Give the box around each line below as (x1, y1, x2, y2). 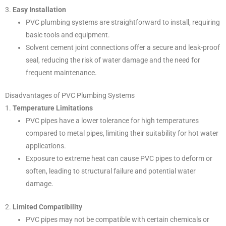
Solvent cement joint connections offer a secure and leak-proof (26, 43, 220, 51)
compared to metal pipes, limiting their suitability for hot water (26, 129, 219, 138)
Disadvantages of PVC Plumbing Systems (5, 91, 135, 100)
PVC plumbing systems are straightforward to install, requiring (26, 18, 220, 26)
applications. (26, 142, 67, 150)
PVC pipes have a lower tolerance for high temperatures (26, 117, 199, 125)
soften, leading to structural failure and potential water (26, 167, 196, 176)
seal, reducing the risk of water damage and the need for (26, 55, 201, 64)
